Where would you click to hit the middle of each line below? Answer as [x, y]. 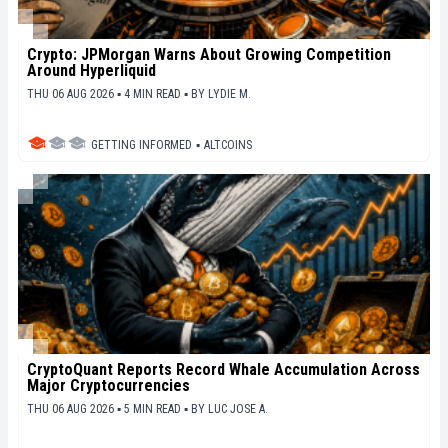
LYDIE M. [229, 93]
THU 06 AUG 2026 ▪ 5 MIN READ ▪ [109, 408]
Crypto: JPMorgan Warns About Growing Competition [209, 54]
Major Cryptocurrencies [108, 385]
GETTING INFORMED [141, 144]
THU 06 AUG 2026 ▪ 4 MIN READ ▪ [109, 93]
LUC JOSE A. [238, 408]
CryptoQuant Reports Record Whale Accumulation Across [223, 369]
